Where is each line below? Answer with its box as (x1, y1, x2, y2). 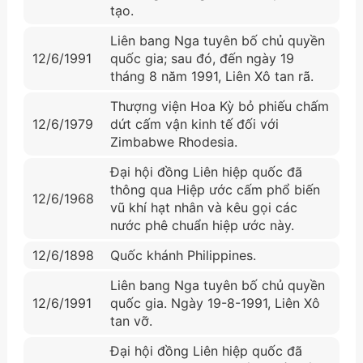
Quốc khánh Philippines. (109, 246, 256, 263)
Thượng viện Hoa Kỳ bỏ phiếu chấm (109, 97, 329, 114)
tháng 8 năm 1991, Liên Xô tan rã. (109, 67, 314, 84)
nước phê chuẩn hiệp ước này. (109, 216, 294, 233)
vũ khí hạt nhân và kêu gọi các (109, 199, 297, 216)
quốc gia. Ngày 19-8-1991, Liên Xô (109, 294, 320, 311)
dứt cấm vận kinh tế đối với (109, 115, 279, 132)
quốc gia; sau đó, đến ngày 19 (109, 49, 294, 66)
